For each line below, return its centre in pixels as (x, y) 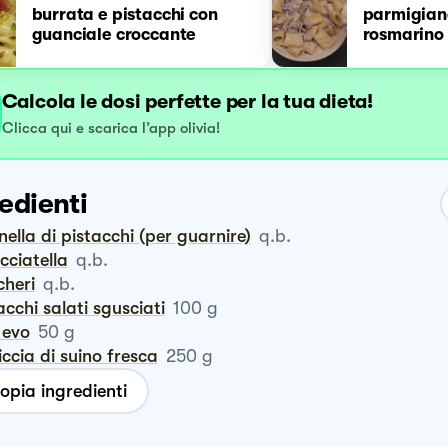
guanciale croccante (114, 34)
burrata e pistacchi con (124, 14)
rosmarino (403, 34)
